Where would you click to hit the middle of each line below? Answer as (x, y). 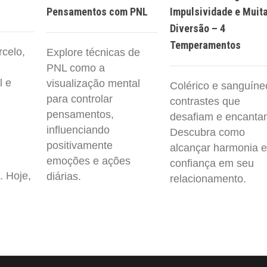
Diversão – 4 (198, 29)
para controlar (80, 99)
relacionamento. (208, 179)
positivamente (80, 146)
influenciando (78, 130)
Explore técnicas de (93, 53)
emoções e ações (89, 161)
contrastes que (205, 102)
